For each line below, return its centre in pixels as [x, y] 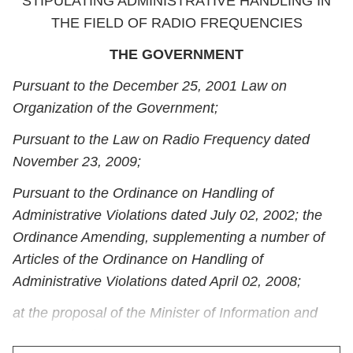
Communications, [67, 335]
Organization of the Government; [115, 108]
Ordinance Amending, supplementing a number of [169, 237]
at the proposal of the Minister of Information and [165, 313]
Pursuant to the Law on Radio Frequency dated [161, 139]
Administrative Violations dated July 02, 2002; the [167, 215]
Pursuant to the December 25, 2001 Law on [150, 86]
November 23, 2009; [77, 162]
